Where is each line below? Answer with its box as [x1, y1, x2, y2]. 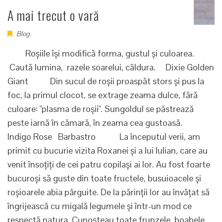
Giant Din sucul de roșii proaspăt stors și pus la [7, 75, 204, 87]
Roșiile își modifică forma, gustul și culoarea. [7, 48, 194, 59]
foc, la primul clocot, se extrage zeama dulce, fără [7, 89, 198, 101]
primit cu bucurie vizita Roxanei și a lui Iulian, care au [7, 145, 208, 157]
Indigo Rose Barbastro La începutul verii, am [7, 131, 200, 143]
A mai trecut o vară [7, 5, 99, 25]
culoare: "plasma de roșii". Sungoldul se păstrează [7, 103, 194, 115]
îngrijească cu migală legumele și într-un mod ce [7, 200, 192, 212]
